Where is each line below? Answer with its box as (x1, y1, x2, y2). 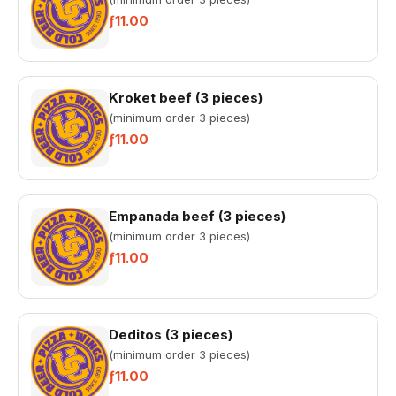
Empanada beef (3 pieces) (109, 208, 286, 225)
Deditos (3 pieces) (109, 326, 232, 343)
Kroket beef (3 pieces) (109, 89, 263, 106)
